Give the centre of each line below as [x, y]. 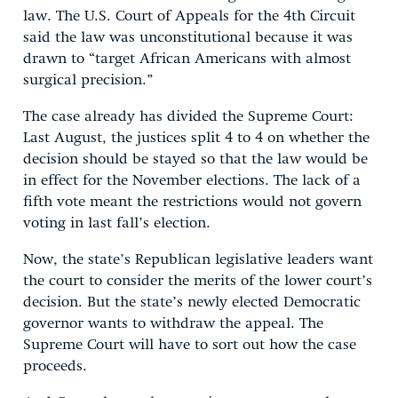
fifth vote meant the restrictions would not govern [192, 202]
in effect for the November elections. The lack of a [192, 180]
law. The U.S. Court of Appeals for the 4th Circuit [189, 16]
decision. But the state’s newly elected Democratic [192, 302]
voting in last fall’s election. [117, 223]
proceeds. [55, 366]
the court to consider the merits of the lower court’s [198, 281]
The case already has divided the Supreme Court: [188, 116]
